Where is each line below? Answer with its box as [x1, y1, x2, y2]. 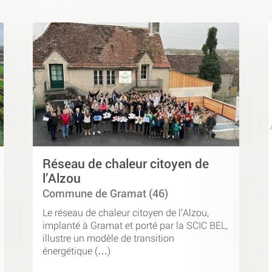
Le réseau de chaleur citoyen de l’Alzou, [42, 205, 209, 219]
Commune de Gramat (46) [42, 186, 168, 201]
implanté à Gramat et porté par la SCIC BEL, [42, 218, 228, 231]
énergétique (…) [42, 243, 110, 257]
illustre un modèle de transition [42, 231, 174, 244]
